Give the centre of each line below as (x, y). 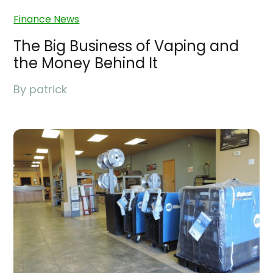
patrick (48, 89)
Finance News (47, 19)
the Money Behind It (86, 63)
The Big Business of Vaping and (126, 46)
